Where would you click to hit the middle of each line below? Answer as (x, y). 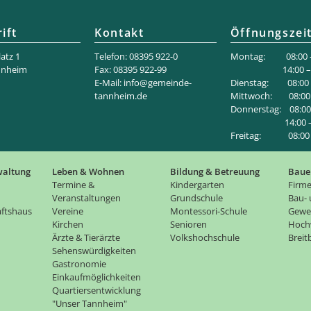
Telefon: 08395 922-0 (136, 57)
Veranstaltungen (86, 198)
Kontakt (119, 33)
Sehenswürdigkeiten (94, 251)
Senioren (188, 225)
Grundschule (196, 198)
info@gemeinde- (158, 83)
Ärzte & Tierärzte (86, 238)
